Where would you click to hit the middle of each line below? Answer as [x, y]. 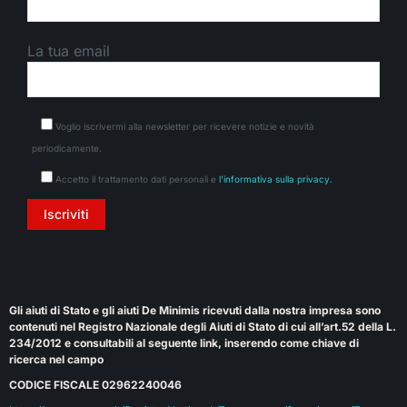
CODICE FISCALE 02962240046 [95, 384]
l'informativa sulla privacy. [276, 179]
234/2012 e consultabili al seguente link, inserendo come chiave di [184, 342]
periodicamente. [67, 148]
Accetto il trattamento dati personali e [136, 179]
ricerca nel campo [56, 359]
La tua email [69, 50]
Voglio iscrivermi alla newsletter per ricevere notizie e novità [184, 126]
